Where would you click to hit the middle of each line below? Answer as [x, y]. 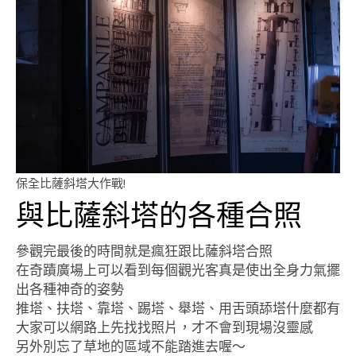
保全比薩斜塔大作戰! [71, 183]
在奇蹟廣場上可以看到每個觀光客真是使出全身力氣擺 [178, 270]
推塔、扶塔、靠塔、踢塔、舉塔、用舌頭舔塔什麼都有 [178, 308]
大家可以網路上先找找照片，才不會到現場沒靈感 [164, 327]
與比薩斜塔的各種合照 [159, 214]
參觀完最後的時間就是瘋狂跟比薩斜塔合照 [144, 251]
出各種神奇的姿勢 [70, 289]
